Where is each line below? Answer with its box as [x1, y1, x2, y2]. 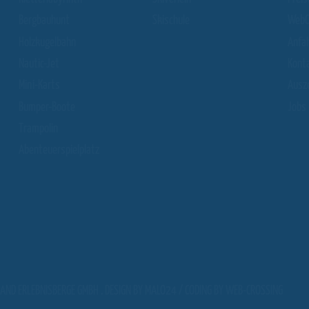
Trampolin [19, 122, 59, 135]
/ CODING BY [176, 285, 226, 298]
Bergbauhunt [19, 14, 70, 28]
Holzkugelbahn [19, 36, 77, 49]
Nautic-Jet [19, 58, 60, 71]
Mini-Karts [19, 79, 61, 92]
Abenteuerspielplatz [19, 144, 100, 157]
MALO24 [144, 285, 177, 298]
